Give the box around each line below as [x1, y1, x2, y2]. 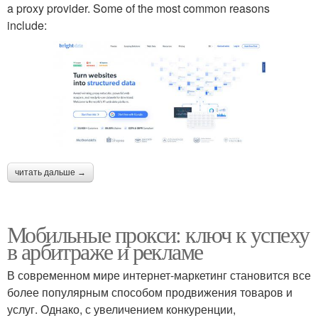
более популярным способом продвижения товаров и [7, 283, 292, 300]
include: [7, 16, 47, 33]
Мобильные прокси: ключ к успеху [7, 218, 309, 249]
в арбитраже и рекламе [7, 235, 203, 266]
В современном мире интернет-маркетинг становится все [7, 266, 311, 283]
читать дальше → [15, 167, 86, 177]
